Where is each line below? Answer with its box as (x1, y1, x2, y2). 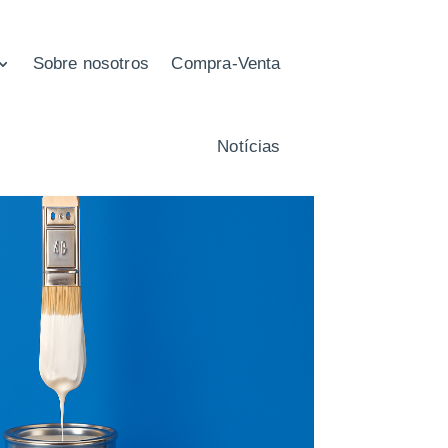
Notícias (217, 136, 281, 157)
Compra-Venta (171, 54, 281, 74)
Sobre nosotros (32, 54, 149, 74)
